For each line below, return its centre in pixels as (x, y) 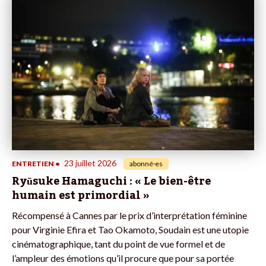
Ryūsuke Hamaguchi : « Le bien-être (111, 181)
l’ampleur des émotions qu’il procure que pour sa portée (123, 258)
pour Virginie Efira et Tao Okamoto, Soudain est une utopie (130, 229)
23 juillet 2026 (90, 163)
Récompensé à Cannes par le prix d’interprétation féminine (129, 215)
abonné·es (146, 163)
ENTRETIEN (33, 163)
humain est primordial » (80, 195)
